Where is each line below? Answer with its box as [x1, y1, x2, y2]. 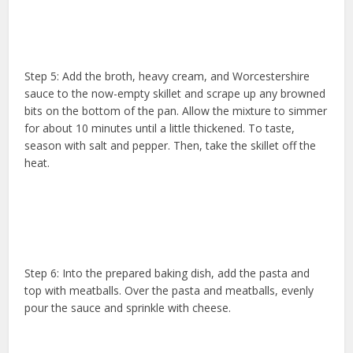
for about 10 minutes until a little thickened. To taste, [24, 121, 295, 136]
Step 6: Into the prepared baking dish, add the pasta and [24, 266, 310, 281]
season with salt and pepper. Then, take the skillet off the [24, 138, 317, 154]
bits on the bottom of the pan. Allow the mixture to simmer [24, 103, 328, 119]
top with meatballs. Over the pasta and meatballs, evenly [24, 283, 314, 299]
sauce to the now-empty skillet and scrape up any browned [24, 86, 326, 102]
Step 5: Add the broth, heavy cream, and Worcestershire [24, 69, 310, 84]
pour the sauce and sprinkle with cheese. [24, 300, 232, 316]
